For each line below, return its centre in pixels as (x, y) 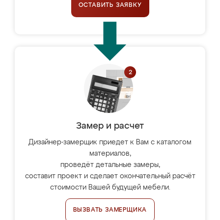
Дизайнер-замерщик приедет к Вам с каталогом (110, 142)
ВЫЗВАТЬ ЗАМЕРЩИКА (110, 210)
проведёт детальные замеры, (110, 165)
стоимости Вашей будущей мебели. (110, 188)
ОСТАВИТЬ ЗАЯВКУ (110, 5)
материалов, (110, 154)
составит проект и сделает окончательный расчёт (110, 176)
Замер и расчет (110, 126)
